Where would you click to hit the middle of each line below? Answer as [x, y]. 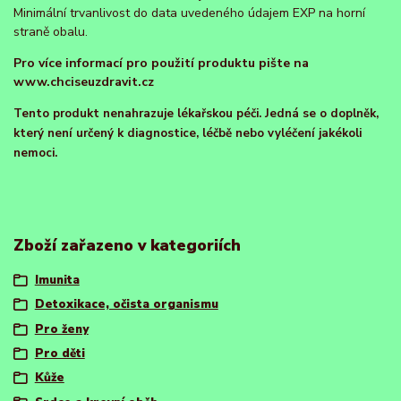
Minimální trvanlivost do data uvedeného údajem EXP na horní [189, 13]
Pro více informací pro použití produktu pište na [161, 64]
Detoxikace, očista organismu [126, 305]
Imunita [57, 280]
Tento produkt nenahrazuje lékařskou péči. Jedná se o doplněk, [196, 114]
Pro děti [60, 353]
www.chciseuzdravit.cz [84, 82]
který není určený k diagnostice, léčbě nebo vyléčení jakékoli [188, 134]
